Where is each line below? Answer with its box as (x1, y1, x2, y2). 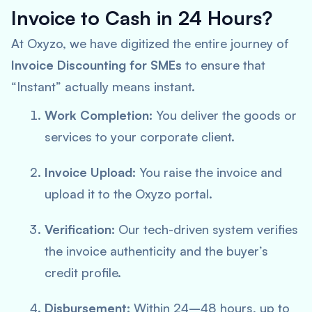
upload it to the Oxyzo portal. (45, 186, 212, 201)
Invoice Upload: (45, 164, 136, 180)
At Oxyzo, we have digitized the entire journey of (11, 36, 289, 51)
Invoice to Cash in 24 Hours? (11, 6, 272, 30)
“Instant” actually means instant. (11, 79, 195, 94)
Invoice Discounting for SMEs (11, 57, 182, 72)
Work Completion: (45, 107, 153, 123)
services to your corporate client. (45, 129, 235, 144)
